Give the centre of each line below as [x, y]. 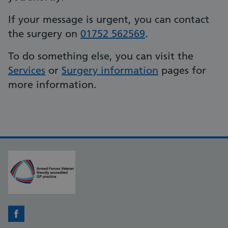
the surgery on [44, 34]
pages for [182, 70]
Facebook [34, 220]
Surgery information [110, 70]
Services [27, 70]
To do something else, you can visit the [101, 56]
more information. [52, 85]
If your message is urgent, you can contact [109, 20]
